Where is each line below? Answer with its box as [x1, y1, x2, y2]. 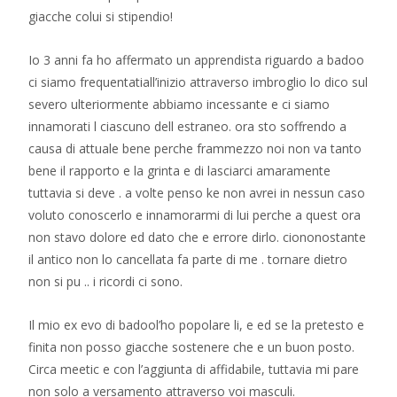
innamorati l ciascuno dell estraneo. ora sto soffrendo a [28, 118, 346, 135]
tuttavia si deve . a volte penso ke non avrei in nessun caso [28, 184, 365, 201]
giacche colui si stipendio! [28, 8, 173, 25]
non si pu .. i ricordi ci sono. [28, 273, 183, 290]
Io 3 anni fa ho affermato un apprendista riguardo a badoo [28, 51, 364, 68]
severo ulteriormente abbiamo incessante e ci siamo [28, 96, 330, 113]
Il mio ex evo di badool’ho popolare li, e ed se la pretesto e [28, 316, 364, 333]
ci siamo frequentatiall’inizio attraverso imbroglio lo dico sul [28, 74, 368, 90]
